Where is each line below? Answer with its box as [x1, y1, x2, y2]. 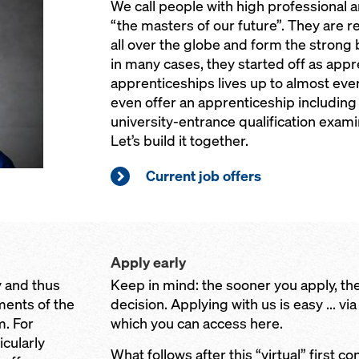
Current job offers [146, 167, 261, 185]
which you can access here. [111, 314, 283, 333]
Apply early [111, 253, 186, 272]
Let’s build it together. [111, 131, 248, 150]
